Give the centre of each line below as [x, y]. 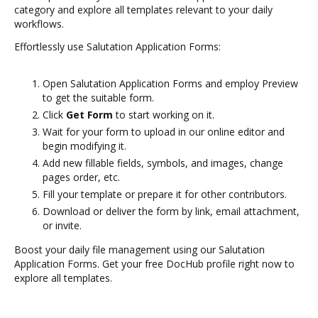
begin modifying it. [84, 146]
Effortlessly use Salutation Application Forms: [117, 46]
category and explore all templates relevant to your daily [143, 10]
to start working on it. [164, 115]
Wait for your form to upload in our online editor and [164, 132]
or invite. [62, 225]
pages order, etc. [81, 177]
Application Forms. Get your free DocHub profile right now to [154, 264]
